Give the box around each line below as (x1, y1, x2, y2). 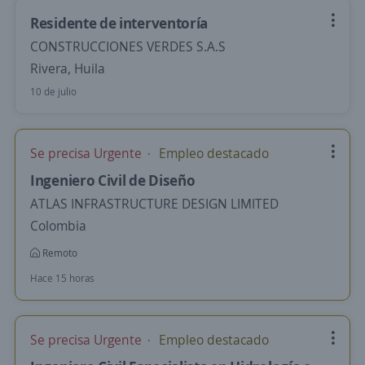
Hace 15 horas (30, 271, 95, 285)
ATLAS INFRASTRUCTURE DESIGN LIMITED (30, 195, 279, 213)
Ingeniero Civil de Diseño (30, 170, 196, 190)
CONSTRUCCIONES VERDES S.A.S (30, 37, 226, 55)
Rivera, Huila (30, 59, 105, 77)
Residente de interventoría (30, 13, 209, 33)
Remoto (40, 246, 77, 260)
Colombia (30, 217, 86, 235)
